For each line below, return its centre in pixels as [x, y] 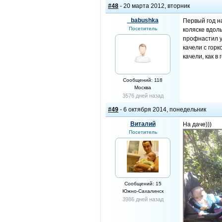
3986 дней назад [143, 199]
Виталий [143, 124]
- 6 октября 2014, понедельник [162, 110]
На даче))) [197, 124]
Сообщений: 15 [143, 184]
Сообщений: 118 [143, 80]
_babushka [143, 20]
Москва [143, 87]
